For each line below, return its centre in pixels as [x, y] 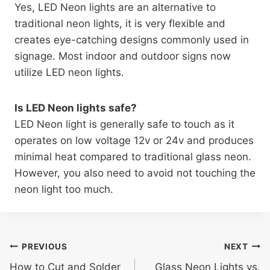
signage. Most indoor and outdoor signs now [123, 56]
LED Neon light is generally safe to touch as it [124, 124]
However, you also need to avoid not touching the [135, 173]
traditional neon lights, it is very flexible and [120, 24]
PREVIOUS [45, 246]
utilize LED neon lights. [69, 72]
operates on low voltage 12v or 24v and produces [134, 140]
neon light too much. [64, 189]
